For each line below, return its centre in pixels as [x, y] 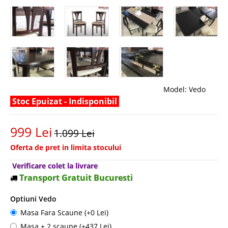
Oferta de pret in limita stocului [66, 147]
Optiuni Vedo [33, 198]
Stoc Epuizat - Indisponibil [65, 101]
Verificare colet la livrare [55, 165]
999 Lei [31, 132]
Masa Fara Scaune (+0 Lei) [64, 212]
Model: [175, 89]
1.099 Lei [74, 133]
